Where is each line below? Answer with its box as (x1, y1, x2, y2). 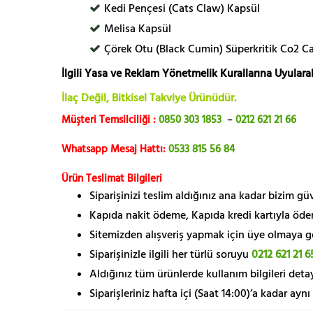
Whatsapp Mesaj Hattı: (61, 142, 168, 157)
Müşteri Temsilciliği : (61, 112, 156, 128)
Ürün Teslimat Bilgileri (61, 171, 162, 187)
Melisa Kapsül (104, 21, 171, 37)
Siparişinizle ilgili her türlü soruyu (89, 247, 252, 263)
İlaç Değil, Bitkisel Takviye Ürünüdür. (61, 90, 236, 106)
